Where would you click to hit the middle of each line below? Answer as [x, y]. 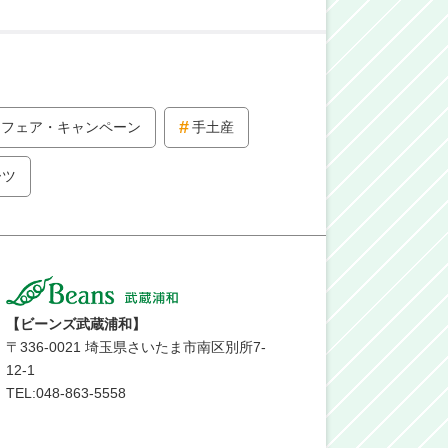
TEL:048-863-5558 [66, 392]
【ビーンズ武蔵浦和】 [76, 323]
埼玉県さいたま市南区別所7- [173, 346]
